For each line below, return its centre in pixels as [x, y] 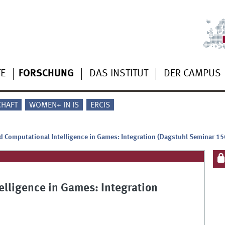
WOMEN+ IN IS [54, 106]
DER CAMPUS [192, 74]
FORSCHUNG [46, 74]
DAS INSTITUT [119, 74]
